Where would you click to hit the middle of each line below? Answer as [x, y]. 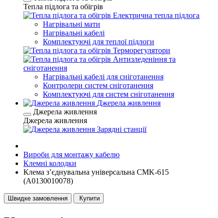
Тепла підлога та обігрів [63, 7]
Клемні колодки [50, 163]
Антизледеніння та [144, 59]
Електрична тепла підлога [156, 15]
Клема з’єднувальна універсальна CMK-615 [96, 172]
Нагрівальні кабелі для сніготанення [103, 77]
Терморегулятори [142, 50]
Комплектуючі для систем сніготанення [109, 94]
